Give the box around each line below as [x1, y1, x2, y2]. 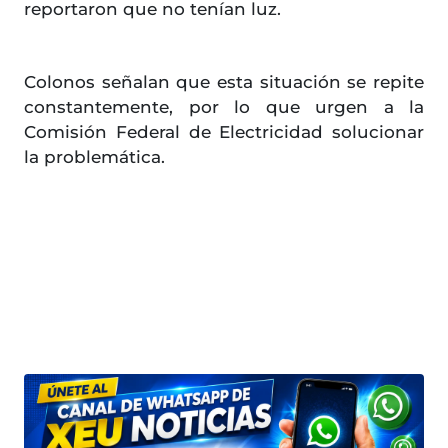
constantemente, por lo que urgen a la [24, 97, 424, 118]
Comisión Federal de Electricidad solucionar [24, 122, 424, 143]
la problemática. [24, 147, 165, 168]
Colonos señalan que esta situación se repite [24, 72, 424, 93]
